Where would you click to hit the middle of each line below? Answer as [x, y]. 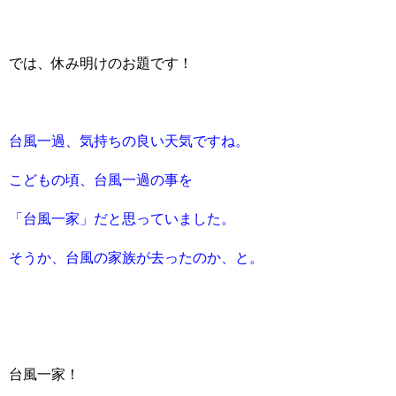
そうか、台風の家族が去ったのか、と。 [136, 257]
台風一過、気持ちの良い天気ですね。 [129, 140]
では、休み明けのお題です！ [101, 62]
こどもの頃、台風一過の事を [101, 179]
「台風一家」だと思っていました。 [122, 218]
